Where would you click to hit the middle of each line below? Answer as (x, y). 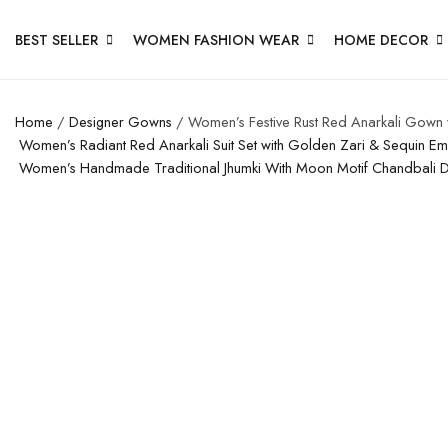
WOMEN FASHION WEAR (216, 39)
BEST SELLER (56, 39)
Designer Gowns (120, 121)
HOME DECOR (381, 39)
